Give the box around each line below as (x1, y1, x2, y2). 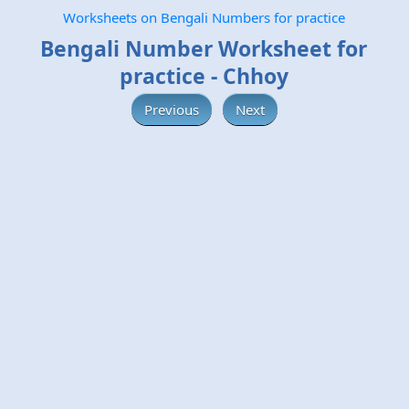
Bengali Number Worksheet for (40, 34, 367, 63)
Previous (144, 100, 199, 119)
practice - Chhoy (119, 61, 288, 90)
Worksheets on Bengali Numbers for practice (62, 8, 345, 26)
